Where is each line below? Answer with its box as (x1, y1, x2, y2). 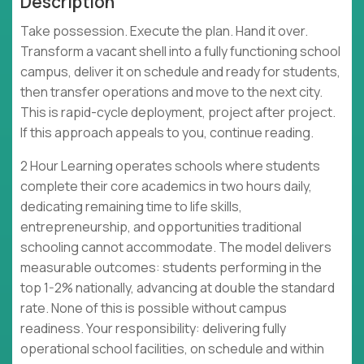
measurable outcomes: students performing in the (20, 258, 322, 277)
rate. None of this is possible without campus (20, 299, 287, 318)
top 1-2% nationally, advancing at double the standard (20, 279, 335, 297)
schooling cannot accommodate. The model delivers (20, 238, 331, 257)
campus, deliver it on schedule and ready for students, (20, 63, 340, 81)
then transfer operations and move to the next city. (20, 83, 323, 102)
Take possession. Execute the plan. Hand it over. (20, 22, 308, 41)
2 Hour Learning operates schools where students (20, 157, 320, 175)
